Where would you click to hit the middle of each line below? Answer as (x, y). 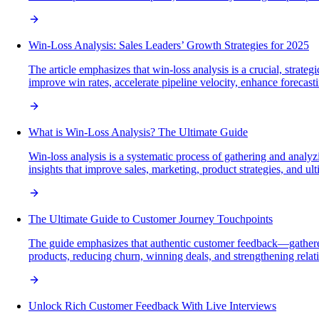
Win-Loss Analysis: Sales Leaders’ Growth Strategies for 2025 (169, 45)
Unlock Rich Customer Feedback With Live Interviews (152, 305)
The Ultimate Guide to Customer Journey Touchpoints (151, 219)
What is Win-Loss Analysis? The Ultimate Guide (138, 132)
